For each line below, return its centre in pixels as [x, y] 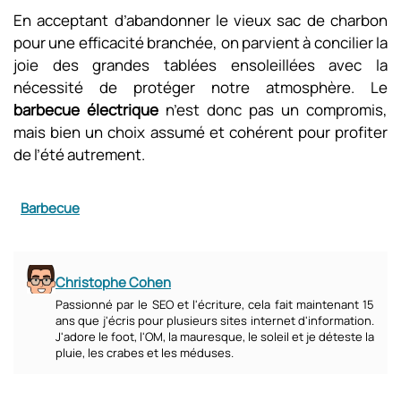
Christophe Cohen [113, 282]
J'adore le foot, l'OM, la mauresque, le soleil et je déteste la [215, 337]
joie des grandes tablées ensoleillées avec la [200, 65]
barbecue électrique [86, 110]
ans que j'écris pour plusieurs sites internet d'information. [215, 320]
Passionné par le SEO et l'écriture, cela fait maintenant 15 [215, 304]
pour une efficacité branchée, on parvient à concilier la [200, 43]
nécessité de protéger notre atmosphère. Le [200, 87]
